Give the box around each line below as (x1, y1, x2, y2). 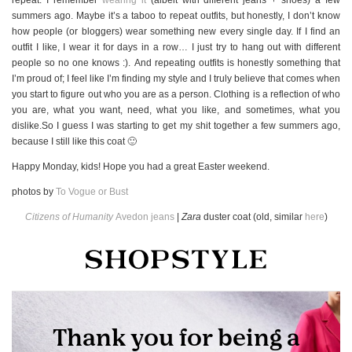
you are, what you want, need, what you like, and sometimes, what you (12, 104, 340, 115)
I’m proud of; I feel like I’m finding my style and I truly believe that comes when (12, 72, 340, 84)
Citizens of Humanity (24, 211, 113, 222)
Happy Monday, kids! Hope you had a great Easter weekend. (12, 160, 269, 172)
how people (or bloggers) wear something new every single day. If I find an (12, 25, 340, 37)
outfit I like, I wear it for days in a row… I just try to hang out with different (12, 41, 340, 53)
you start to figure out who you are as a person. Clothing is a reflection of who (12, 88, 340, 100)
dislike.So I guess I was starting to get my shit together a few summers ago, (12, 119, 340, 131)
